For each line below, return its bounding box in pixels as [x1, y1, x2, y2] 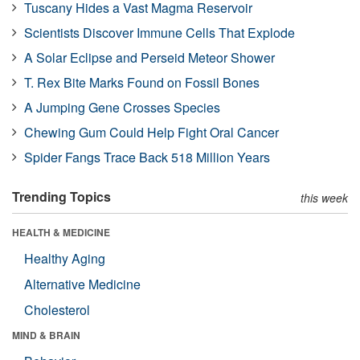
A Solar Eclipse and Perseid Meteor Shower [24, 47, 275, 67]
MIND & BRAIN [12, 327, 80, 342]
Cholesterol [24, 300, 90, 319]
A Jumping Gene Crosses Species [24, 97, 220, 117]
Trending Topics [12, 186, 111, 206]
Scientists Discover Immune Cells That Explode [24, 22, 295, 42]
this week [301, 189, 348, 206]
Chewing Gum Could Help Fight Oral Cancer [24, 122, 279, 141]
